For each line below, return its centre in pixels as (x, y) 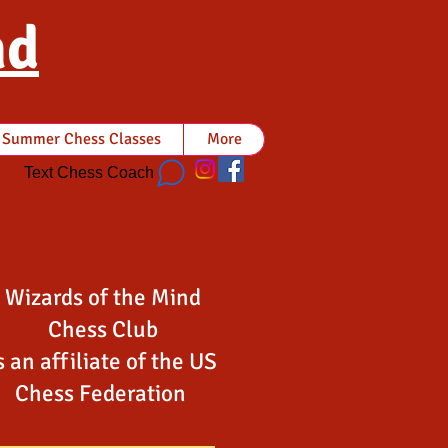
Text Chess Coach (89, 172)
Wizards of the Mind (102, 297)
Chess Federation (102, 393)
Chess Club (102, 329)
